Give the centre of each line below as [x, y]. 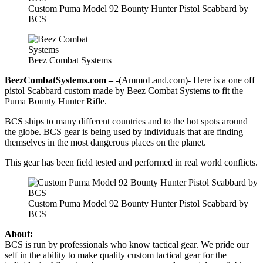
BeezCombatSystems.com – [59, 80]
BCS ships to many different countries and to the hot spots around [126, 121]
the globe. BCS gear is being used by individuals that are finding [124, 131]
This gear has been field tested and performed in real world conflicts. [131, 162]
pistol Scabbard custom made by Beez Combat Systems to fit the [124, 90]
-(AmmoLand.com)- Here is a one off [184, 80]
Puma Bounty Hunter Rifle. [56, 101]
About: [19, 234]
